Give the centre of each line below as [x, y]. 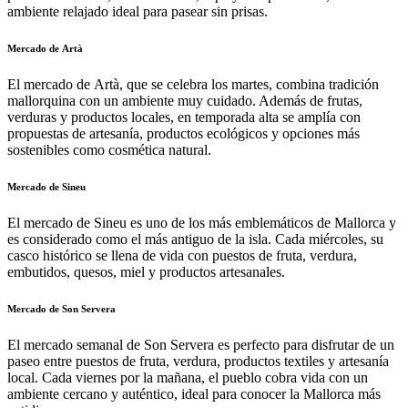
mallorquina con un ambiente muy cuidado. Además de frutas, [185, 100]
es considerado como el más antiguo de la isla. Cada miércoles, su [195, 239]
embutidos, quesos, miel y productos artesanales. [146, 271]
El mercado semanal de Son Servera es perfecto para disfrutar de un [201, 344]
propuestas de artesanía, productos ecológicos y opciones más [184, 133]
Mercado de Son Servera [61, 308]
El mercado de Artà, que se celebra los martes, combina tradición [193, 84]
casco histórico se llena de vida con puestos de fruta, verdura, [182, 255]
